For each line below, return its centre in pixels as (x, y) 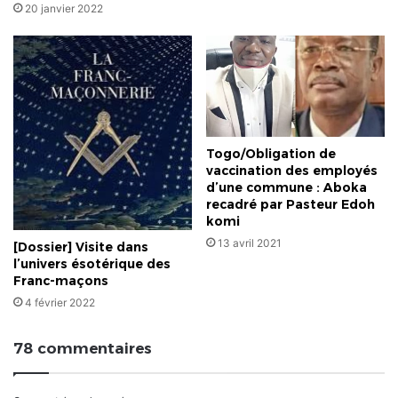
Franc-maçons (61, 281)
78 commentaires (83, 349)
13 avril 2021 (250, 243)
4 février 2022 (60, 303)
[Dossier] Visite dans (81, 247)
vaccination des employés (292, 170)
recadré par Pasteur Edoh (291, 204)
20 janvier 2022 (64, 9)
